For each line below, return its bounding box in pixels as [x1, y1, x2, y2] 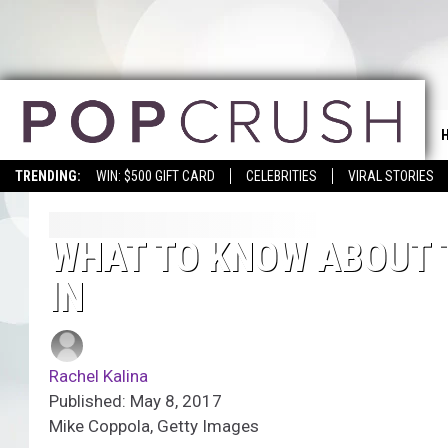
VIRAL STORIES [348, 168, 434, 184]
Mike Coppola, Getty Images [49, 416, 259, 437]
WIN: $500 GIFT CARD [96, 168, 215, 184]
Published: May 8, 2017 [49, 391, 222, 412]
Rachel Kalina [49, 366, 148, 387]
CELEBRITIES [246, 168, 317, 184]
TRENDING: [15, 168, 81, 184]
